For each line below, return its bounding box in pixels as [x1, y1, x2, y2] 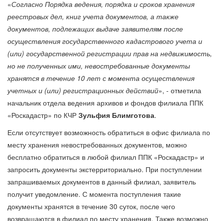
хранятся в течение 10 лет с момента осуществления [7, 73, 194, 83]
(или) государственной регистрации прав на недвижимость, [7, 48, 212, 58]
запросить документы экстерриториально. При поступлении [7, 164, 202, 174]
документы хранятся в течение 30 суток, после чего [7, 201, 175, 211]
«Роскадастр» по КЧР [7, 110, 78, 120]
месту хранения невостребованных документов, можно [7, 139, 187, 149]
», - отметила [158, 85, 201, 95]
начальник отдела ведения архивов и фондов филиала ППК [7, 97, 203, 108]
